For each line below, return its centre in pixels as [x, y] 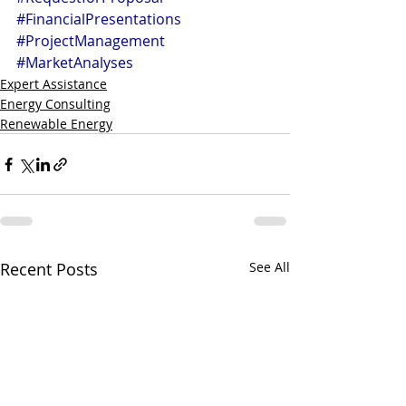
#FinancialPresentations [99, 19]
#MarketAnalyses [75, 63]
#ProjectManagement [91, 41]
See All [270, 267]
